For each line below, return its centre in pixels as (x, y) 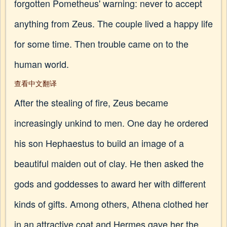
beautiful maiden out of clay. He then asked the (109, 163)
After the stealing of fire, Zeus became (91, 102)
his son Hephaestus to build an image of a (99, 143)
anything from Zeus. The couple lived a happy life (113, 23)
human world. (42, 64)
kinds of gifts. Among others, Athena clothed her (111, 204)
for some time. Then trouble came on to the (101, 44)
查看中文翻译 (35, 83)
